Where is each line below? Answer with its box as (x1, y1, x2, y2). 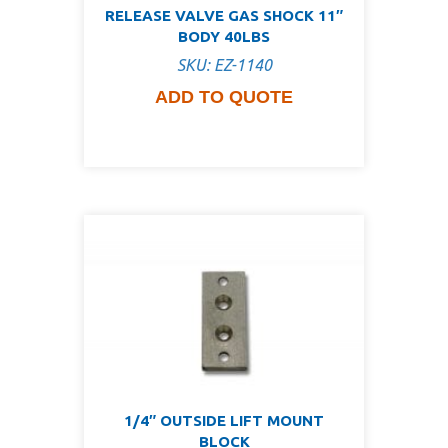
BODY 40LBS (178, 27, 270, 45)
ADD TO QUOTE (155, 87, 293, 108)
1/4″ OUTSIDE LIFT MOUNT (124, 411, 324, 429)
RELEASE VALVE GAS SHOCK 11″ (105, 6, 343, 24)
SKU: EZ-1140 (176, 56, 272, 75)
